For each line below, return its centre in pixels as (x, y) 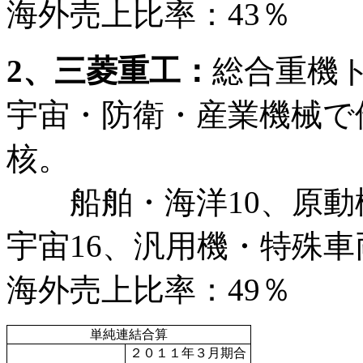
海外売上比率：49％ (149, 289)
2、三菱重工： (109, 70)
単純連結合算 (129, 334)
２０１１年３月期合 (188, 352)
